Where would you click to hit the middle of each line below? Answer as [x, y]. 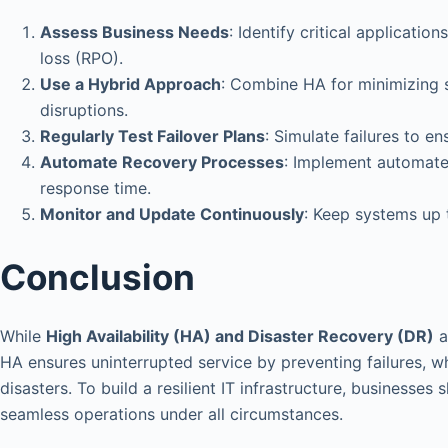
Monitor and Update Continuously [172, 213]
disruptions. [84, 109]
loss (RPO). [81, 57]
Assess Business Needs [134, 31]
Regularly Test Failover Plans [152, 135]
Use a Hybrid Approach [130, 83]
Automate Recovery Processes [162, 161]
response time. [95, 187]
